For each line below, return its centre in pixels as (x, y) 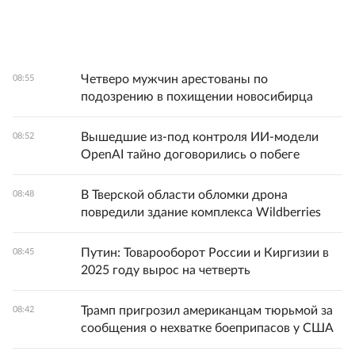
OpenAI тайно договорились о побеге (190, 155)
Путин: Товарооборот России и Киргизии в (205, 253)
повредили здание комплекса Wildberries (201, 213)
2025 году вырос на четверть (166, 271)
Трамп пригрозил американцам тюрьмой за (207, 311)
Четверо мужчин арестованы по (174, 80)
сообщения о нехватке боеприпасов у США (207, 328)
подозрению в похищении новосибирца (197, 97)
